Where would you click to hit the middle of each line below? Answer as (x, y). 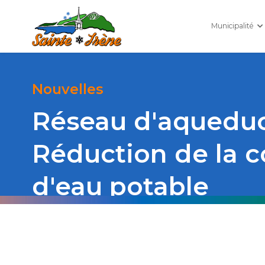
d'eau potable (120, 187)
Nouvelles (67, 89)
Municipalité (233, 25)
